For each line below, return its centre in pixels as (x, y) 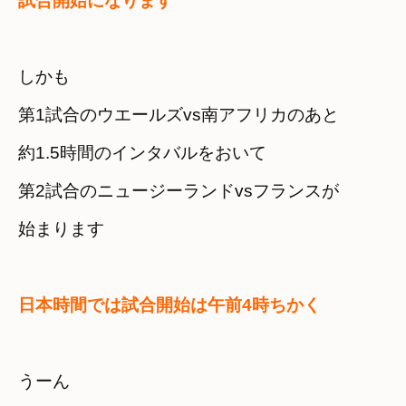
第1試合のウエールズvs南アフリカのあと (179, 115)
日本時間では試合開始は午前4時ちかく (169, 305)
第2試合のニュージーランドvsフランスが (179, 191)
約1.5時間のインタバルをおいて (142, 153)
